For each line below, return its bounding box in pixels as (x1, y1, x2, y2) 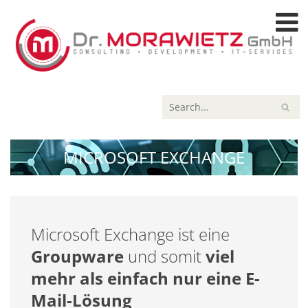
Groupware (31, 245, 124, 268)
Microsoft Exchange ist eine (31, 223, 230, 246)
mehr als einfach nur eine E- (31, 267, 260, 290)
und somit (124, 245, 206, 268)
